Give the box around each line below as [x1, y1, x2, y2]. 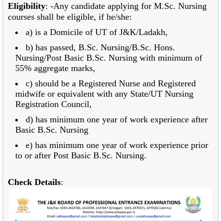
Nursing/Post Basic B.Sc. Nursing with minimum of [15, 52, 202, 63]
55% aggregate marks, [15, 63, 95, 73]
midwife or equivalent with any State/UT [15, 88, 165, 99]
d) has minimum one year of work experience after [26, 114, 208, 124]
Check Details [8, 177, 61, 187]
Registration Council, [15, 99, 92, 109]
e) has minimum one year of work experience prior [26, 140, 208, 150]
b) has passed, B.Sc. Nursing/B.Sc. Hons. [26, 42, 175, 52]
